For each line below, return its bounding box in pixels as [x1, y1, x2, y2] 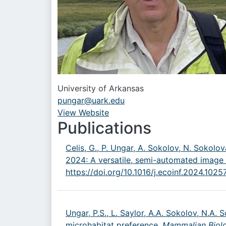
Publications [58, 118, 151, 138]
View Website [58, 107, 109, 118]
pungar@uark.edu [58, 95, 125, 106]
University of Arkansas [58, 83, 144, 94]
